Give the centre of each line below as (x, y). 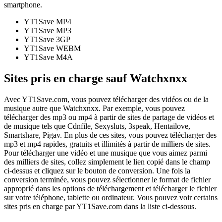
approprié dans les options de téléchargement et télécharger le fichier (110, 189)
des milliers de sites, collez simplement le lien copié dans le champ (107, 162)
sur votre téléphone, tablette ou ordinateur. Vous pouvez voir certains (111, 198)
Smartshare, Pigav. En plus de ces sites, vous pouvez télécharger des (110, 135)
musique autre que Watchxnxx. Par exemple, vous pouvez (94, 109)
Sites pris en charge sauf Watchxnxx (96, 79)
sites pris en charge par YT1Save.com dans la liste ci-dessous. (100, 207)
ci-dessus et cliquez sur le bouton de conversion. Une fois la (97, 171)
